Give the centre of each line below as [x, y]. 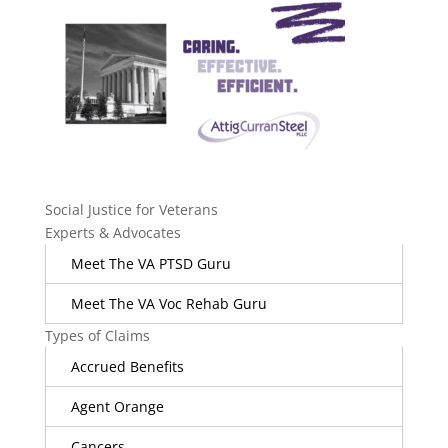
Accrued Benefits [127, 367]
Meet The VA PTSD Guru [150, 264]
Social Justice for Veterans [131, 210]
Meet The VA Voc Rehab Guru [168, 304]
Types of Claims [97, 336]
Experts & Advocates [112, 233]
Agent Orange [117, 407]
